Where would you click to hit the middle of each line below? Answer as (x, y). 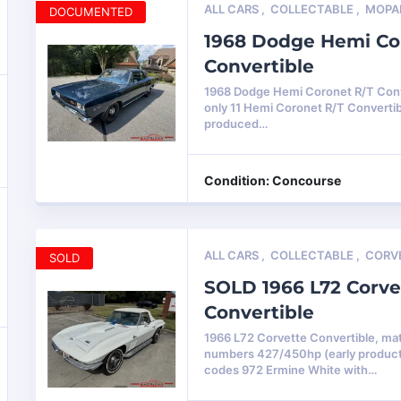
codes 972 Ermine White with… (291, 370)
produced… (236, 124)
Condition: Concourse (273, 180)
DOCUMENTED (91, 12)
